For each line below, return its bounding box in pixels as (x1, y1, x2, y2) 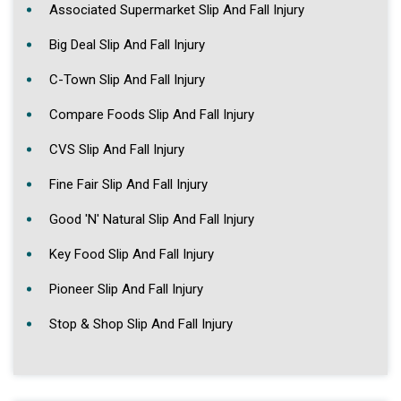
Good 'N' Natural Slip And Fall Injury (49, 210, 254, 227)
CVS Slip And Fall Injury (49, 141, 184, 158)
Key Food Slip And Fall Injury (49, 245, 214, 262)
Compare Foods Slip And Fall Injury (49, 106, 254, 123)
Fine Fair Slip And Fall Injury (49, 175, 208, 192)
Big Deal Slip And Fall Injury (49, 36, 205, 53)
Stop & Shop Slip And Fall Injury (49, 315, 233, 332)
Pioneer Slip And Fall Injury (49, 280, 203, 297)
